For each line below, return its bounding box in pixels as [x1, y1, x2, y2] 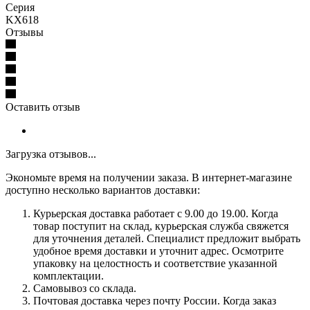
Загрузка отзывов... [6, 147, 96, 160]
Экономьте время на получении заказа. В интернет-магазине [6, 171, 292, 183]
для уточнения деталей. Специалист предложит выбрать [33, 232, 300, 244]
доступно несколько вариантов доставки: [6, 183, 200, 196]
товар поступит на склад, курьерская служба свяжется [33, 219, 289, 232]
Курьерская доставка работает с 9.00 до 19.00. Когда [33, 207, 278, 219]
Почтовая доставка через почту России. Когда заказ [33, 294, 276, 307]
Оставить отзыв [6, 100, 80, 113]
